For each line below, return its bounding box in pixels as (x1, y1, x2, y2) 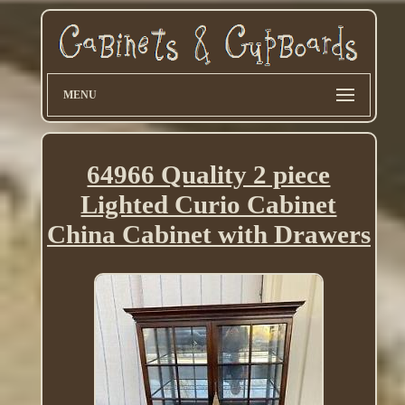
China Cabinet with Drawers (46, 220, 371, 250)
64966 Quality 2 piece (87, 160, 331, 190)
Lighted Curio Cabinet (80, 190, 337, 220)
